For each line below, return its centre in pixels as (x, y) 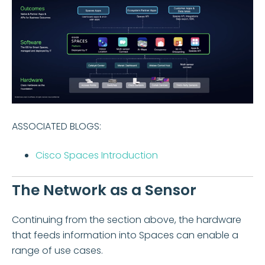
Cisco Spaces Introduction (97, 155)
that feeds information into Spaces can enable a (125, 235)
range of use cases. (57, 251)
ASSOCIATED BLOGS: (56, 127)
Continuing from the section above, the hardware (127, 220)
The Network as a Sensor (104, 190)
